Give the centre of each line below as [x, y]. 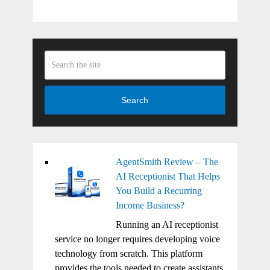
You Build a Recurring [159, 190]
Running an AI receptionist [167, 224]
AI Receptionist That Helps [168, 176]
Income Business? [150, 205]
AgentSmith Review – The [167, 162]
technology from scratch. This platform [128, 253]
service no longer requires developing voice [137, 239]
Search [135, 100]
